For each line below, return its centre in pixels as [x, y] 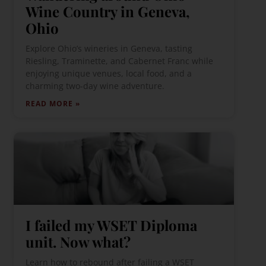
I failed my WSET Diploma [112, 225]
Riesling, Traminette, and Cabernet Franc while [120, 61]
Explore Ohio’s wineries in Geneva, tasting [109, 48]
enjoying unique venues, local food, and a [109, 73]
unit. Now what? [78, 242]
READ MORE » [53, 104]
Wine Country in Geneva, [108, 11]
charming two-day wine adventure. [95, 86]
